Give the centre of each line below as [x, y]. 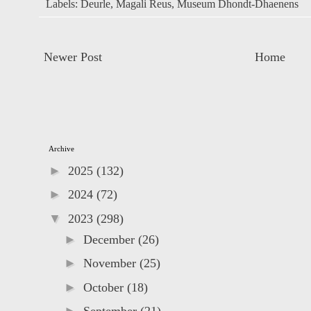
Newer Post [73, 57]
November [111, 263]
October [105, 287]
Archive [61, 149]
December [110, 239]
